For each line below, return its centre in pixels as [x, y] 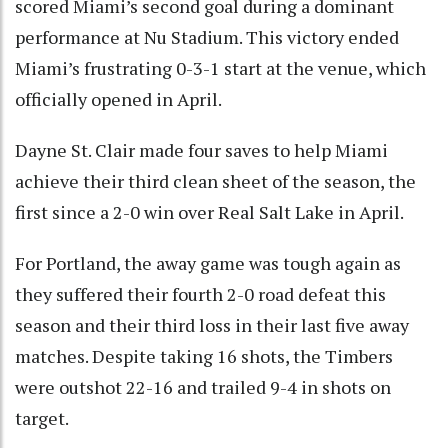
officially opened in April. [118, 98]
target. [42, 417]
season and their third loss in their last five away [212, 324]
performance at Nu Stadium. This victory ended [207, 36]
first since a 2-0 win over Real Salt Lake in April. [209, 211]
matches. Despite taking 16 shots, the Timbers [204, 355]
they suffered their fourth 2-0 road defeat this [200, 293]
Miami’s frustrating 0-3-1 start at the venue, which [220, 67]
